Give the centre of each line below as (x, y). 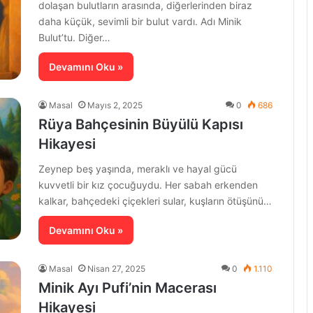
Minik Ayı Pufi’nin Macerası (128, 288)
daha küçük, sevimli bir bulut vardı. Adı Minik (140, 22)
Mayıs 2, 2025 (115, 105)
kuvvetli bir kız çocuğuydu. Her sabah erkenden (148, 185)
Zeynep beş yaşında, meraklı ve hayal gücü (138, 169)
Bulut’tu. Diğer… (74, 38)
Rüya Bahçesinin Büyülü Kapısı (141, 125)
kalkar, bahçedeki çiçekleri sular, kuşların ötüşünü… (155, 201)
